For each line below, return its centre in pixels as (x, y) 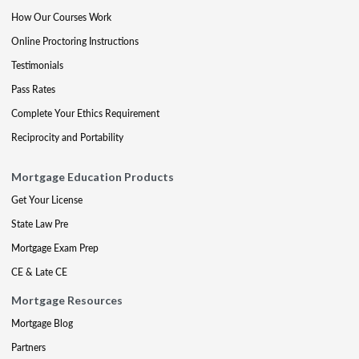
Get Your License (47, 200)
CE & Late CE (39, 272)
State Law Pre (40, 224)
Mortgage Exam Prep (55, 248)
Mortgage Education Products (93, 177)
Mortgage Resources (67, 301)
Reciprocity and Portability (67, 138)
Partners (28, 348)
